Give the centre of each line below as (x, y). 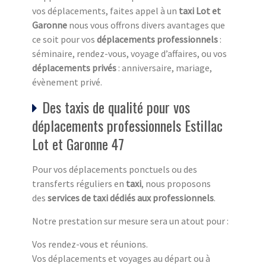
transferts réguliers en (79, 184)
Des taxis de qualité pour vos (116, 107)
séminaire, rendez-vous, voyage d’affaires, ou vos (129, 54)
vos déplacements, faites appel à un (105, 11)
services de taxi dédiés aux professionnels (131, 198)
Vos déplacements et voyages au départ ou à (121, 259)
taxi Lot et (200, 11)
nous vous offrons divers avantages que (146, 25)
